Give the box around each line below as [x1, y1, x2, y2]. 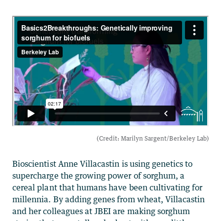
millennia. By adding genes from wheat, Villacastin [12, 194, 205, 204]
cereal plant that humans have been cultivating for [12, 182, 203, 192]
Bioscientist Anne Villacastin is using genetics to [12, 158, 193, 169]
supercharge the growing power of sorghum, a [12, 170, 185, 181]
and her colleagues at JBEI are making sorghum [12, 206, 190, 216]
